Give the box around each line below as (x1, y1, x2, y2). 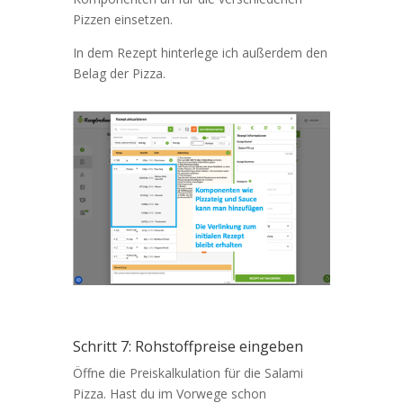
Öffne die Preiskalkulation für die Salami (72, 363, 303, 381)
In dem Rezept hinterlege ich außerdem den (72, 44, 327, 62)
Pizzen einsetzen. (72, 11, 173, 29)
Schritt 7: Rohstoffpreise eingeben (72, 336, 303, 356)
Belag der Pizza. (72, 65, 169, 83)
